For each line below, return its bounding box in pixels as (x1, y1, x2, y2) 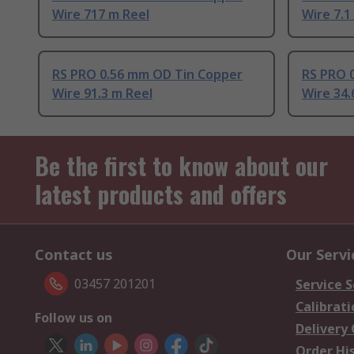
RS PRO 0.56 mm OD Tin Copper (52, 66, 243, 84)
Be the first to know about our (35, 148, 328, 184)
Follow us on (35, 309, 112, 327)
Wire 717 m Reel (52, 6, 149, 24)
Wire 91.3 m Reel (52, 85, 153, 103)
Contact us (35, 245, 113, 265)
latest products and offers (35, 176, 287, 213)
